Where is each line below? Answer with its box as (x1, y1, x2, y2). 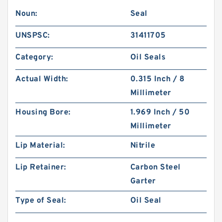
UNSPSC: (15, 31, 50, 41)
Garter (130, 176, 156, 186)
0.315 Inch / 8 (130, 74, 185, 84)
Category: (15, 53, 54, 62)
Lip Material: (15, 141, 65, 151)
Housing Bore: (15, 108, 71, 117)
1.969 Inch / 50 (130, 108, 190, 117)
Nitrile (130, 141, 156, 151)
